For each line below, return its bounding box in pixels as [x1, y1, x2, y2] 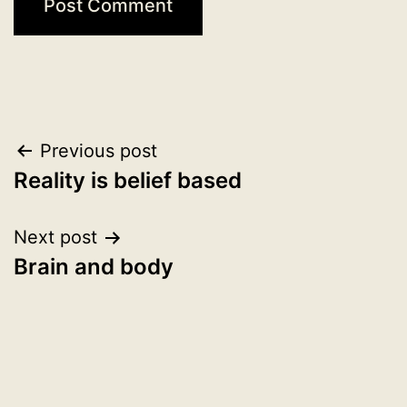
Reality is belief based [14, 167, 242, 194]
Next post [14, 226, 97, 248]
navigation [13, 177, 172, 217]
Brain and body [14, 253, 174, 280]
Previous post [40, 140, 157, 162]
